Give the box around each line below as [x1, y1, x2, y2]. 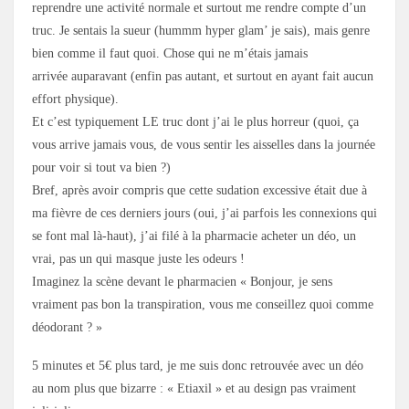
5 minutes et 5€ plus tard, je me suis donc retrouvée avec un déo [32, 359, 363, 373]
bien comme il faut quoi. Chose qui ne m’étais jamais [32, 47, 308, 61]
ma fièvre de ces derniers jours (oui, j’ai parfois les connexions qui [32, 206, 377, 221]
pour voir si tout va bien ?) [32, 161, 171, 175]
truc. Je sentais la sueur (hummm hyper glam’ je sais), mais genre [32, 24, 370, 38]
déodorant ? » [32, 320, 102, 335]
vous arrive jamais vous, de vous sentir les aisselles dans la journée [32, 138, 375, 152]
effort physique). [32, 92, 119, 107]
